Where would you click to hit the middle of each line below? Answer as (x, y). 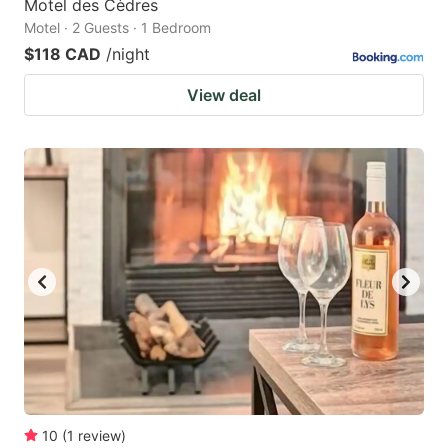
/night (128, 54)
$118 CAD (62, 54)
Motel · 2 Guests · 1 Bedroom (117, 28)
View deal (224, 95)
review (99, 435)
